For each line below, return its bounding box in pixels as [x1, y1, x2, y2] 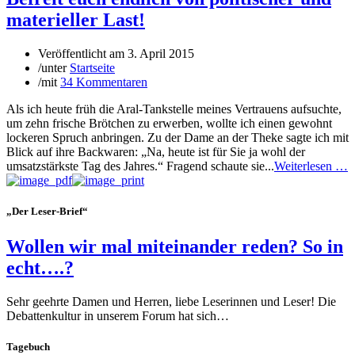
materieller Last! [6, 10, 145, 31]
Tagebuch [6, 340, 50, 353]
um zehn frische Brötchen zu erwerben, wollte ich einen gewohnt [6, 116, 332, 131]
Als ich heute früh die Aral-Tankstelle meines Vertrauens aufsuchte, [6, 102, 342, 116]
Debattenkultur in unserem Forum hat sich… [6, 308, 229, 323]
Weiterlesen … [274, 159, 348, 174]
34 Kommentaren [60, 75, 147, 90]
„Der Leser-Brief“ [6, 205, 88, 218]
